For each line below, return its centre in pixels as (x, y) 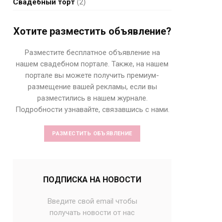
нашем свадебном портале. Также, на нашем (92, 64)
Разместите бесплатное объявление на (92, 53)
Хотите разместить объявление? (92, 31)
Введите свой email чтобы (92, 201)
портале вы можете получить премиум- (92, 75)
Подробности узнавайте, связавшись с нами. (92, 110)
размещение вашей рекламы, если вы (92, 87)
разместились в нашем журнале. (92, 98)
